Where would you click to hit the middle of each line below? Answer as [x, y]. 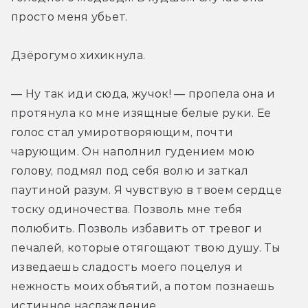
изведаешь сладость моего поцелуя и [127, 267]
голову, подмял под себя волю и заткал [130, 170]
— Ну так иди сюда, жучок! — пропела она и [143, 93]
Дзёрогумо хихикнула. [78, 55]
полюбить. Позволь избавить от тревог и [137, 228]
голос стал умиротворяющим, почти [122, 132]
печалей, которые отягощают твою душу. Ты [146, 247]
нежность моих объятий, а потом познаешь [143, 286]
